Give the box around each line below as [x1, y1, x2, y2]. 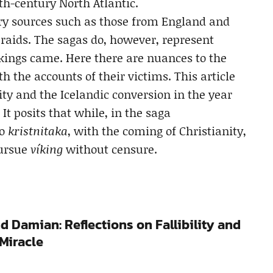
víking [30, 140, 63, 157]
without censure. [63, 140, 157, 157]
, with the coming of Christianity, [68, 122, 246, 139]
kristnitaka [8, 122, 68, 139]
